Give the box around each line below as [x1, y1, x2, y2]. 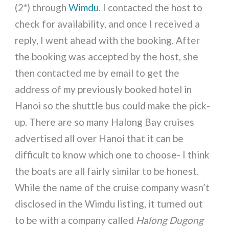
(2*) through [15, 2, 69, 14]
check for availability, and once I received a [15, 18, 200, 30]
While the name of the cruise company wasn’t [15, 181, 210, 194]
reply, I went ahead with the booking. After [15, 34, 200, 47]
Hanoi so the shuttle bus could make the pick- [15, 100, 211, 112]
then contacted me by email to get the [15, 67, 180, 79]
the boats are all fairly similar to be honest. [15, 165, 199, 177]
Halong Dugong [136, 214, 204, 226]
